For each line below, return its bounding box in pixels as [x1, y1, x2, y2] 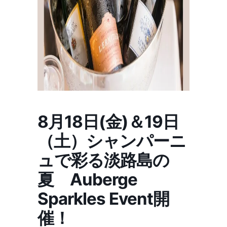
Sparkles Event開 [37, 188, 169, 209]
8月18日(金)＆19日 [37, 111, 179, 132]
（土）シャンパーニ [37, 131, 186, 151]
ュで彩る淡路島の [37, 150, 169, 170]
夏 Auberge [37, 169, 137, 190]
